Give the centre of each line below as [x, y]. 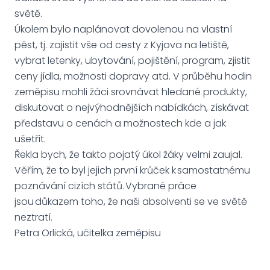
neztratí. [33, 217]
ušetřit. [32, 139]
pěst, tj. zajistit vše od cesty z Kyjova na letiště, [122, 45]
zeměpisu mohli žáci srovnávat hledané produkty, [131, 92]
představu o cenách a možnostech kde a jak [120, 123]
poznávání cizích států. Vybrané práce [105, 186]
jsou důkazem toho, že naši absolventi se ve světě [131, 202]
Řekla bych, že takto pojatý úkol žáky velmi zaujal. [128, 155]
